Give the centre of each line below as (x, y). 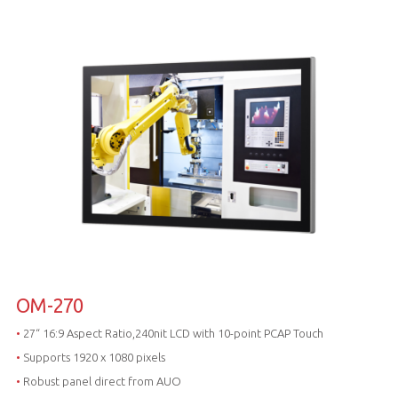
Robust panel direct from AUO (100, 382)
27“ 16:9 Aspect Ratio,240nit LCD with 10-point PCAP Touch (171, 334)
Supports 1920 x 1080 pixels (92, 358)
